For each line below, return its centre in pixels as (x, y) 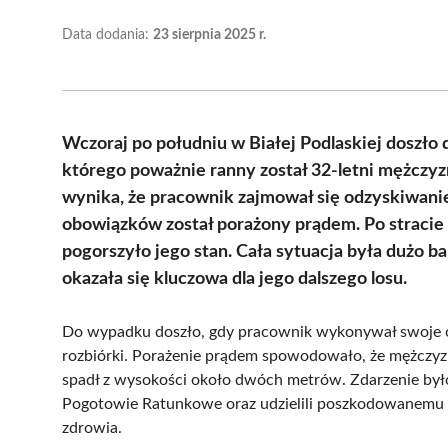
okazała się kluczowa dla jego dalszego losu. (234, 278)
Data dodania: (107, 34)
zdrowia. (92, 427)
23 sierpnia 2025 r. (209, 34)
